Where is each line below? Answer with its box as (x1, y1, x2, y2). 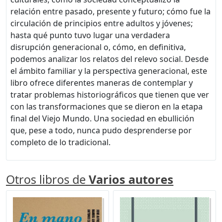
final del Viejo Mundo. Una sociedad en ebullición (10, 112, 194, 124)
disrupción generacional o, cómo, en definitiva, (10, 41, 186, 53)
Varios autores (89, 171, 173, 187)
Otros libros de (6, 171, 89, 187)
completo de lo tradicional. (10, 136, 111, 148)
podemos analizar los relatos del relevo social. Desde (10, 53, 209, 64)
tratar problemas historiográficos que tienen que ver (10, 89, 209, 100)
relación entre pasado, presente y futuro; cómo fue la (10, 5, 211, 17)
